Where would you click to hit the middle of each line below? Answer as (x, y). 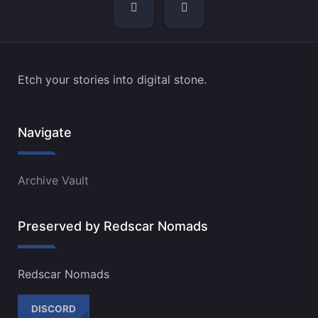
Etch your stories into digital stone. (112, 80)
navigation (55, 15)
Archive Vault (53, 181)
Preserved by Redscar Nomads (113, 226)
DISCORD (54, 308)
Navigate (45, 133)
